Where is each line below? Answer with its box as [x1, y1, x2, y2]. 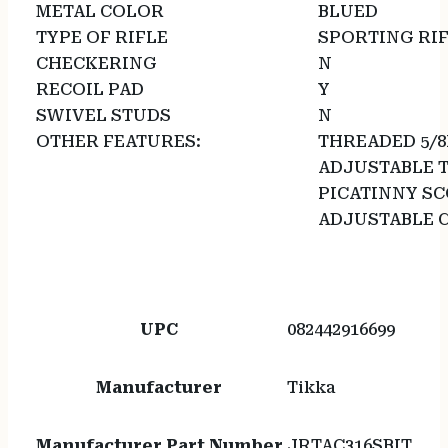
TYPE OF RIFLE [35, 28, 184, 48]
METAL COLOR [35, 2, 180, 22]
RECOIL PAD [35, 80, 160, 100]
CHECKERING [35, 54, 173, 74]
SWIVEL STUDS [35, 106, 187, 126]
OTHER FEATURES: [35, 132, 217, 152]
